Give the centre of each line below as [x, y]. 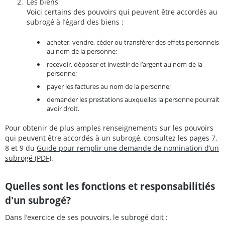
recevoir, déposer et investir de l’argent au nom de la [125, 64]
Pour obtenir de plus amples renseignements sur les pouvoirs [109, 128]
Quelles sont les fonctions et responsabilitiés [110, 186]
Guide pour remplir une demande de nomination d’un [128, 148]
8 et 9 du [21, 148]
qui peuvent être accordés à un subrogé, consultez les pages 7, [111, 138]
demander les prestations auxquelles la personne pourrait [133, 99]
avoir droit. [63, 108]
